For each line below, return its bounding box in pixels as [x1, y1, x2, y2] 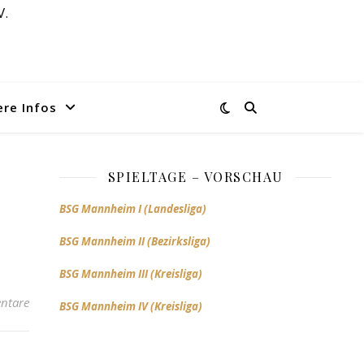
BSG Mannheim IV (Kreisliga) [59, 299, 202, 314]
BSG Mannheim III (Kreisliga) [59, 266, 202, 281]
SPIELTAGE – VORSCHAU [107, 168, 284, 185]
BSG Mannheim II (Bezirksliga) [59, 234, 210, 249]
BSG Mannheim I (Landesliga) [59, 201, 206, 216]
